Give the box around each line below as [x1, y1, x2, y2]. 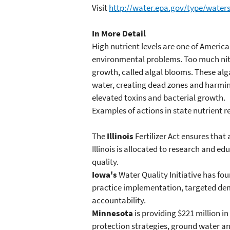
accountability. [92, 195, 146, 206]
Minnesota [92, 207, 133, 219]
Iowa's [92, 169, 117, 181]
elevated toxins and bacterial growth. [92, 91, 225, 103]
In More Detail [92, 27, 146, 39]
